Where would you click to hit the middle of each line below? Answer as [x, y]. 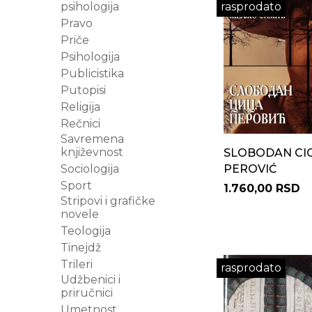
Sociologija [90, 169]
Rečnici [80, 124]
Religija [80, 107]
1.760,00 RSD [262, 188]
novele [80, 214]
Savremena [92, 139]
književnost [92, 152]
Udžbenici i [91, 280]
